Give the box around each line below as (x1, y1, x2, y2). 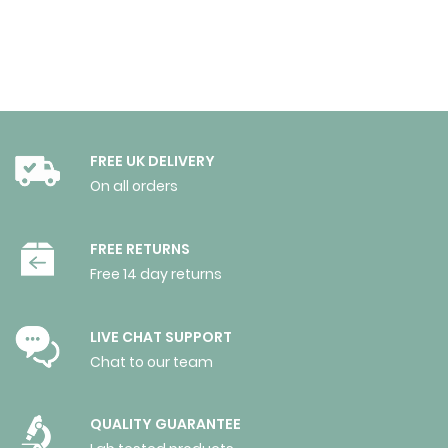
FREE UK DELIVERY (90, 150, 215, 171)
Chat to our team (90, 351, 213, 372)
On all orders (90, 175, 178, 196)
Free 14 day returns (90, 263, 222, 284)
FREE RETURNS (90, 238, 190, 259)
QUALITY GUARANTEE (90, 414, 241, 435)
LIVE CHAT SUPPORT (90, 326, 232, 347)
